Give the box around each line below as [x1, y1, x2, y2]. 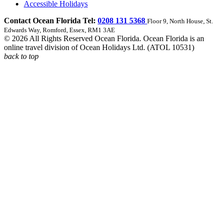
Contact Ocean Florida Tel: [4, 16, 98, 25]
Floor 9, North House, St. [147, 17, 213, 25]
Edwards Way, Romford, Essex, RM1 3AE [4, 26, 115, 34]
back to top [4, 52, 39, 60]
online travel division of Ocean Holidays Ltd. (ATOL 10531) [4, 43, 194, 52]
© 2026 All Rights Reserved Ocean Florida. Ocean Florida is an [4, 34, 204, 43]
